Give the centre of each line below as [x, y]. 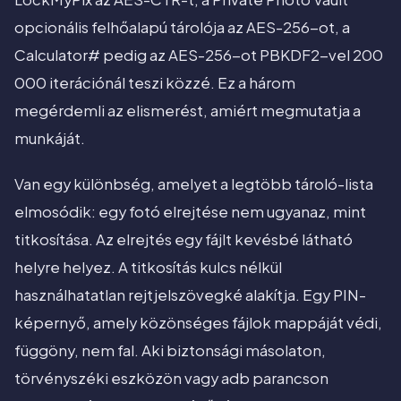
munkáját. [50, 139]
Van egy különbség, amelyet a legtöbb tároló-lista [194, 184]
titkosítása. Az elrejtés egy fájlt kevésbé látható [183, 240]
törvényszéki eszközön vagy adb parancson [171, 379]
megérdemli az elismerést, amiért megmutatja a [188, 111]
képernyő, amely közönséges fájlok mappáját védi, [198, 323]
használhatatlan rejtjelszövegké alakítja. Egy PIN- [190, 295]
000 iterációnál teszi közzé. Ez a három [155, 83]
